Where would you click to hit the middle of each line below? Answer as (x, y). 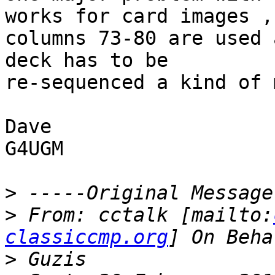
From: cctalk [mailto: (145, 215)
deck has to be (87, 60)
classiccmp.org (87, 237)
